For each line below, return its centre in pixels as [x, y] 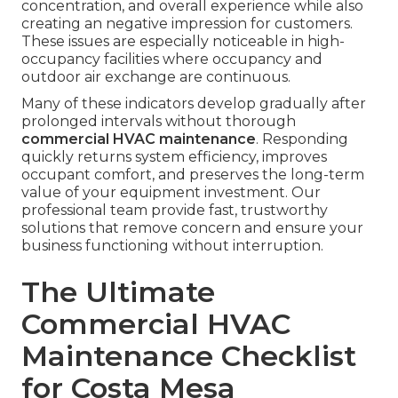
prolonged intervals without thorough [159, 122]
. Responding [302, 139]
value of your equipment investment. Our [171, 193]
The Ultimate [118, 292]
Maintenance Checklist [189, 356]
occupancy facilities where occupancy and [172, 60]
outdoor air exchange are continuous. [156, 77]
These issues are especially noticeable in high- [183, 42]
